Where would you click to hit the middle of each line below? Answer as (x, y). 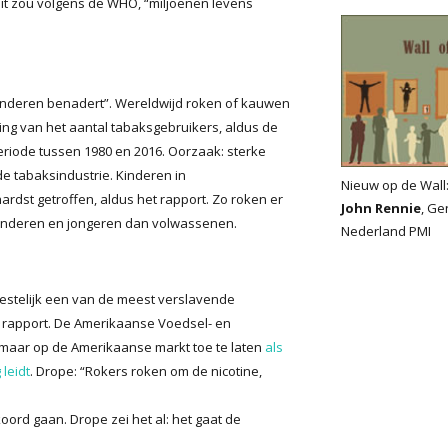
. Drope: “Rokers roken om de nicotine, (146, 370)
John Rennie (380, 207)
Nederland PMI (387, 230)
